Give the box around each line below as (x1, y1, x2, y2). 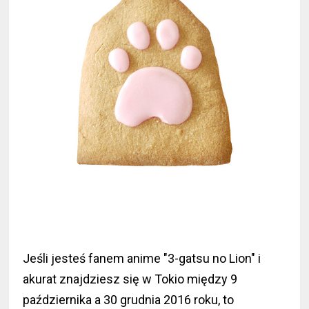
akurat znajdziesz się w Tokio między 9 (23, 272, 238, 287)
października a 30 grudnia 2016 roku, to (23, 292, 235, 308)
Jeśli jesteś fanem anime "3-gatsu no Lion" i (23, 251, 261, 266)
